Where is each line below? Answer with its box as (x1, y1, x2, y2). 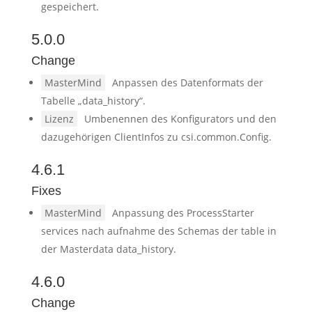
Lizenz (44, 112, 74, 125)
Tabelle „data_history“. (40, 94, 146, 107)
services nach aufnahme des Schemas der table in (40, 224, 276, 237)
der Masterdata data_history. (40, 242, 176, 256)
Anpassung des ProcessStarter (111, 206, 254, 219)
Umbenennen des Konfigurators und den (84, 112, 276, 125)
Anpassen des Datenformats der (111, 76, 263, 89)
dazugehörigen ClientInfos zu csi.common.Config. (40, 130, 272, 143)
